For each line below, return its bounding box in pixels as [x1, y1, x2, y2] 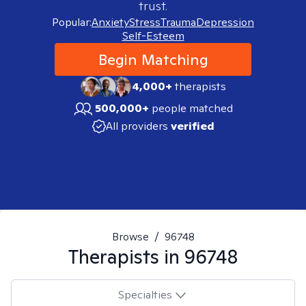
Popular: [52, 15, 92, 29]
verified [170, 119, 214, 133]
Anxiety [92, 15, 129, 29]
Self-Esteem [122, 29, 184, 43]
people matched [152, 101, 233, 115]
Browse [111, 229, 149, 244]
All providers [105, 119, 168, 133]
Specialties [117, 287, 172, 302]
